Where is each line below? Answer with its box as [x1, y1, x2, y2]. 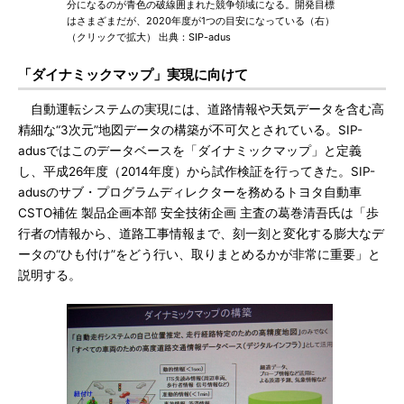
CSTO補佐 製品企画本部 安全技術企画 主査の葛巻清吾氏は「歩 [18, 206, 379, 220]
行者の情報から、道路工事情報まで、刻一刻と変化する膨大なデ [18, 226, 384, 241]
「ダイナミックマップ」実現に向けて [18, 66, 248, 83]
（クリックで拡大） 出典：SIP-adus [67, 31, 231, 43]
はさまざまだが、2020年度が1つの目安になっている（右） [67, 14, 335, 27]
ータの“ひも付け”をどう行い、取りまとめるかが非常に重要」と [18, 247, 381, 262]
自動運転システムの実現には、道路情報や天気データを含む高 [18, 102, 384, 116]
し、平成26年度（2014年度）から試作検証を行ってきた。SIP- [18, 164, 375, 179]
